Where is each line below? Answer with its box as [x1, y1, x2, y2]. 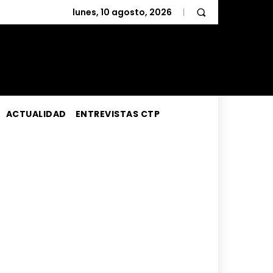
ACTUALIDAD [5, 108, 66, 121]
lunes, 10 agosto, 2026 [73, 6, 172, 18]
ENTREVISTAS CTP [75, 108, 160, 121]
